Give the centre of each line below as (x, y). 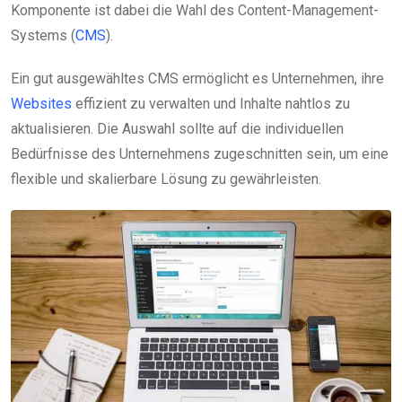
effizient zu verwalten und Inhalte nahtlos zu (211, 103)
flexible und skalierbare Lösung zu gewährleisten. (166, 179)
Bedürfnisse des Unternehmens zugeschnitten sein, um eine (200, 153)
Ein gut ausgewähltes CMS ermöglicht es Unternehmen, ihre (197, 78)
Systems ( (43, 35)
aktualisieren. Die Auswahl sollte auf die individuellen (177, 128)
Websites (41, 103)
